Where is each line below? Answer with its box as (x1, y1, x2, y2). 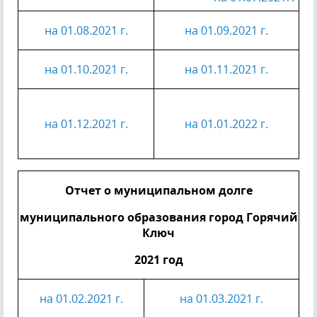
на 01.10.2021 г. (44, 62, 128, 77)
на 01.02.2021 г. (39, 291, 123, 306)
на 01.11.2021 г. (185, 62, 268, 77)
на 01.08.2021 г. (44, 23, 128, 38)
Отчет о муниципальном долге (64, 183, 253, 198)
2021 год (134, 252, 183, 267)
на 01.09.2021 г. (185, 23, 268, 38)
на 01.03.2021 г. (180, 291, 263, 306)
